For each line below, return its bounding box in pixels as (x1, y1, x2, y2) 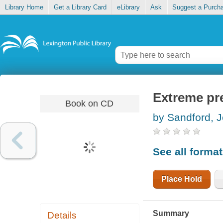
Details (47, 210, 77, 221)
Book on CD (65, 98, 114, 109)
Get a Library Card (53, 3, 107, 11)
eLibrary (116, 3, 140, 11)
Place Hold (161, 174, 202, 183)
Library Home (4, 3, 43, 11)
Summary (152, 209, 189, 218)
